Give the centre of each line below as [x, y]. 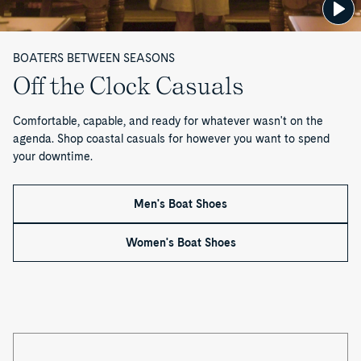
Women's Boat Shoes [180, 243]
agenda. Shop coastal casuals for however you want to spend [171, 139]
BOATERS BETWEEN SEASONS [94, 58]
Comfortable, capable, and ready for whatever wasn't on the [168, 121]
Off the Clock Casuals [129, 86]
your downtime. [53, 157]
